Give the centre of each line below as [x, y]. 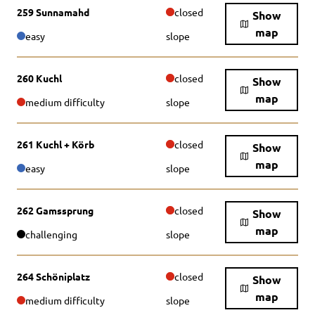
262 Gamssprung [55, 210]
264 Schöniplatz [53, 276]
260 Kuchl [39, 78]
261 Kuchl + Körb [56, 144]
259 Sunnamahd [53, 12]
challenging [51, 234]
